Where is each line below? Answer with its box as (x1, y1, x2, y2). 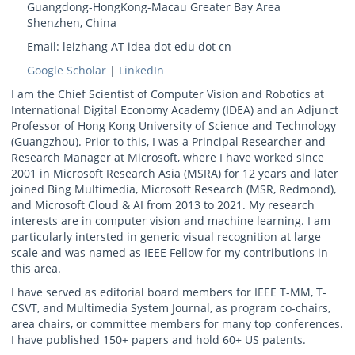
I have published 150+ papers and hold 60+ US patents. (11, 332, 306, 348)
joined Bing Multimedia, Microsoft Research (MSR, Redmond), (11, 181, 336, 197)
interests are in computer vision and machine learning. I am (11, 213, 330, 229)
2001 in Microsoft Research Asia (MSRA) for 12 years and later (11, 166, 338, 181)
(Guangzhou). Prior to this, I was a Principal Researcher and (11, 134, 326, 150)
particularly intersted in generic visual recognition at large (11, 229, 321, 245)
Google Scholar (27, 63, 106, 78)
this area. (11, 261, 61, 277)
